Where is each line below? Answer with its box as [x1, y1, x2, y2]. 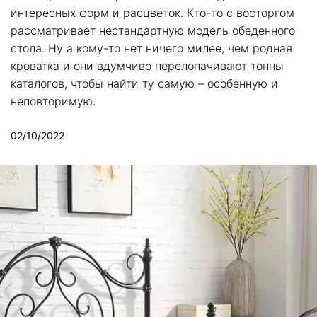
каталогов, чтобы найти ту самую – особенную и [11, 76, 278, 91]
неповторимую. [11, 94, 96, 108]
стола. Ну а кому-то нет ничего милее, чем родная [11, 41, 292, 55]
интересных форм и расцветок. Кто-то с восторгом [11, 6, 294, 20]
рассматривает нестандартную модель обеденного [11, 23, 295, 38]
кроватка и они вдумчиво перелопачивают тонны [11, 59, 284, 73]
